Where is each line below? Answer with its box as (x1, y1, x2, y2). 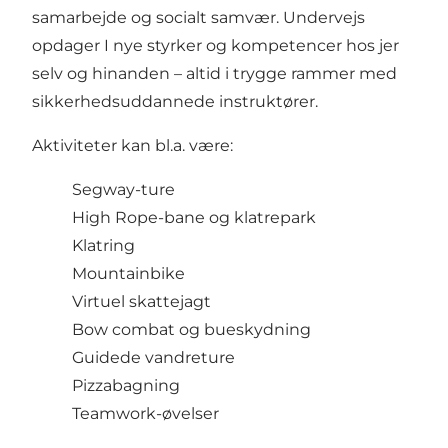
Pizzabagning (72, 376, 180, 396)
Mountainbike (72, 264, 185, 284)
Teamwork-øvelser (72, 404, 219, 424)
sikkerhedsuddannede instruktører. (32, 92, 318, 112)
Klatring (72, 236, 135, 256)
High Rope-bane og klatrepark (72, 208, 316, 228)
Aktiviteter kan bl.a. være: (32, 136, 233, 156)
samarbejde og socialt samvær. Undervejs (32, 8, 365, 28)
